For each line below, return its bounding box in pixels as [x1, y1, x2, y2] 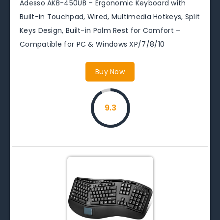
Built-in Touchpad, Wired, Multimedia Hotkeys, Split [20, 11, 200, 22]
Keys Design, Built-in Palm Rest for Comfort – [20, 25, 181, 35]
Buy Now [95, 66, 125, 77]
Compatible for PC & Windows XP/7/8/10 [20, 39, 165, 49]
